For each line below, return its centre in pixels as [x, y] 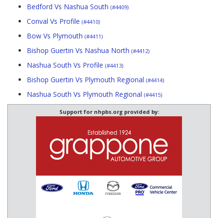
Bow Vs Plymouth [56, 36]
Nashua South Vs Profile [66, 65]
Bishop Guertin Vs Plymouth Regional [86, 80]
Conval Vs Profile [54, 21]
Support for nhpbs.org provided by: [109, 112]
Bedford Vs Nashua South [69, 7]
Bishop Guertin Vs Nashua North [79, 51]
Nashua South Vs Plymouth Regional [85, 94]
